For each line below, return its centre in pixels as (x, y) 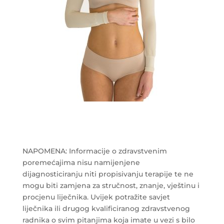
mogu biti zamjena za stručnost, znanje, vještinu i (111, 185)
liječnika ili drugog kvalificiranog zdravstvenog (106, 208)
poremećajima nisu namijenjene (81, 162)
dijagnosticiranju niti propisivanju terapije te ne (108, 174)
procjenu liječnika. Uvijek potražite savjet (96, 197)
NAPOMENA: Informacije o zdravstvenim (94, 151)
